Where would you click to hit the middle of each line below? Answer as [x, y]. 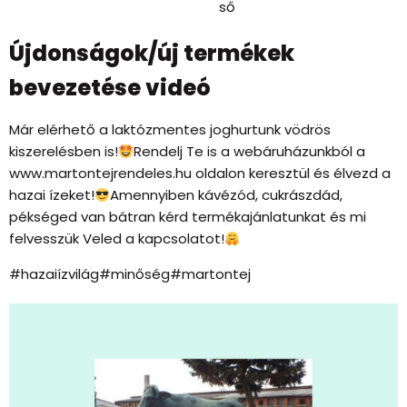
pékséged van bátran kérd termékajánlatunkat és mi [188, 217]
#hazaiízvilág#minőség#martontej [130, 274]
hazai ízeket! [52, 195]
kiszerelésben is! [64, 152]
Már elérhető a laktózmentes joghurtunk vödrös [170, 130]
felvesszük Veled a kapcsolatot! [117, 239]
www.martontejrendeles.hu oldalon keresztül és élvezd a [200, 174]
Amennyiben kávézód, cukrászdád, [227, 195]
